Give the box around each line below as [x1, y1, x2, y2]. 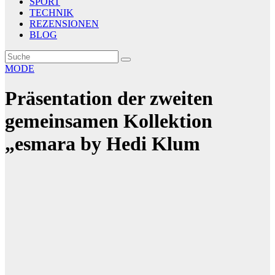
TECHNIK [29, 7, 74, 18]
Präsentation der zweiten [5, 87, 213, 110]
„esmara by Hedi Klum [5, 133, 200, 155]
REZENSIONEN [29, 18, 99, 29]
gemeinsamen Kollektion [5, 110, 212, 133]
